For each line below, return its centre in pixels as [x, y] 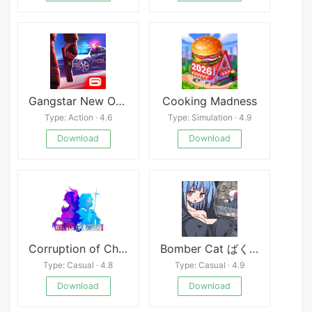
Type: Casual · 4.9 [210, 265]
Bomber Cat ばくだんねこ [253, 248]
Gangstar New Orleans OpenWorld [120, 101]
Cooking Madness [210, 101]
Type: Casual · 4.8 [78, 265]
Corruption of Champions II [123, 248]
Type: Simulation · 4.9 [210, 118]
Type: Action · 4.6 [78, 118]
